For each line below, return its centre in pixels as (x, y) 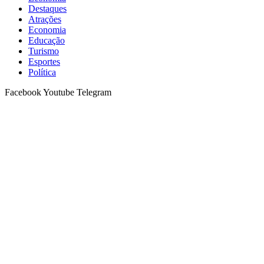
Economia (47, 29)
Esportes (44, 61)
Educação (47, 40)
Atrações (45, 19)
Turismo (44, 51)
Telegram (94, 92)
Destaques (47, 8)
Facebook (23, 92)
